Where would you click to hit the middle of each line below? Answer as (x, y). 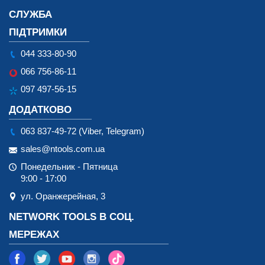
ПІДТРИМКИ (38, 32)
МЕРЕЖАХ (34, 234)
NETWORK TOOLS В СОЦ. (72, 216)
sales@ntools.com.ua (63, 148)
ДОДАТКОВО (40, 109)
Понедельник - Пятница (69, 166)
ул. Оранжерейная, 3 (63, 196)
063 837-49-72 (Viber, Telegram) (83, 131)
